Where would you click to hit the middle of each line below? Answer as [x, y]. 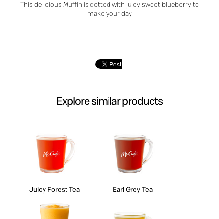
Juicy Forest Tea [54, 189]
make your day [109, 13]
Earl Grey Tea [132, 189]
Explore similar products [109, 100]
